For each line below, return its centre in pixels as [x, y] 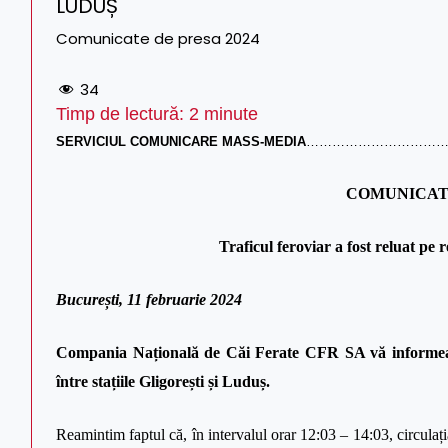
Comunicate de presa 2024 [158, 38]
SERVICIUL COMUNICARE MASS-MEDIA [181, 141]
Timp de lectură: [122, 113]
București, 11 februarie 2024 [149, 299]
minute [228, 113]
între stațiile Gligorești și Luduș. [163, 381]
